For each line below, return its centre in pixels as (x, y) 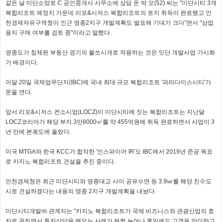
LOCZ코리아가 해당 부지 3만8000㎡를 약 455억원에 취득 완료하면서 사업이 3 (110, 122)
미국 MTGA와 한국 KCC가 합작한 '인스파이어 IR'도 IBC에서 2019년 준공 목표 (109, 152)
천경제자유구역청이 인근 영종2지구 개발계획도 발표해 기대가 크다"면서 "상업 (110, 23)
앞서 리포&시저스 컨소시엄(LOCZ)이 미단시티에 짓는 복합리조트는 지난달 (105, 112)
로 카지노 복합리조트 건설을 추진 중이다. (60, 162)
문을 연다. (19, 92)
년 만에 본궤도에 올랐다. (38, 132)
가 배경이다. (22, 63)
